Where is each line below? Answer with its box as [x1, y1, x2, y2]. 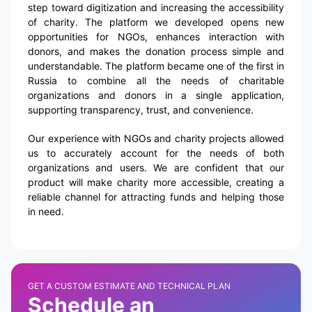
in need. [28, 205, 64, 218]
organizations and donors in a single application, [28, 89, 284, 102]
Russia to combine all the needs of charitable [28, 75, 284, 87]
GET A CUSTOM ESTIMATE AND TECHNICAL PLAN [28, 281, 231, 292]
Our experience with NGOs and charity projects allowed [28, 132, 284, 145]
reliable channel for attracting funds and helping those [28, 191, 284, 203]
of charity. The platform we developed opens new [28, 16, 284, 29]
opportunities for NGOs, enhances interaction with [28, 31, 284, 43]
